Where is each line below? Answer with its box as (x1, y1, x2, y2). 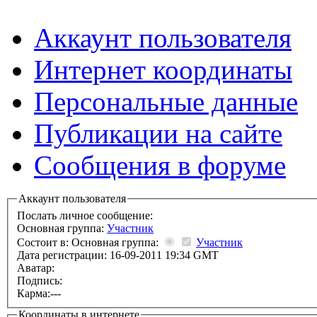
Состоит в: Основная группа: (17, 236, 161, 249)
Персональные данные (34, 86, 298, 117)
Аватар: (17, 262, 54, 275)
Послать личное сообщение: (17, 209, 156, 222)
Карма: (17, 287, 50, 300)
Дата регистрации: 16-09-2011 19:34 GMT (17, 249, 219, 262)
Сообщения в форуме (34, 150, 286, 181)
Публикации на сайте (34, 118, 282, 149)
